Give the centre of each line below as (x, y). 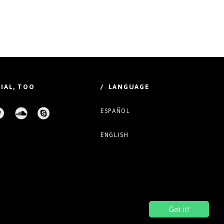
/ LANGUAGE (125, 86)
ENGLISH (115, 135)
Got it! (179, 209)
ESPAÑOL (115, 111)
